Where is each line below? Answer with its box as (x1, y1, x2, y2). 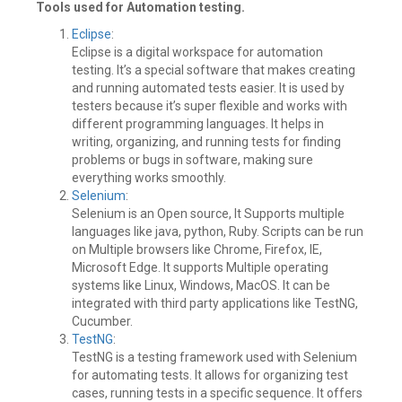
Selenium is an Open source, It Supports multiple (72, 206, 345, 221)
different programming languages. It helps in (72, 117, 324, 131)
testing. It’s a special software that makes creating (72, 63, 355, 77)
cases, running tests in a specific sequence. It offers (72, 386, 363, 400)
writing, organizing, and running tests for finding (72, 135, 341, 149)
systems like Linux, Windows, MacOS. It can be (72, 278, 330, 293)
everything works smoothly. (72, 170, 226, 185)
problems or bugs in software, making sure (72, 153, 313, 167)
